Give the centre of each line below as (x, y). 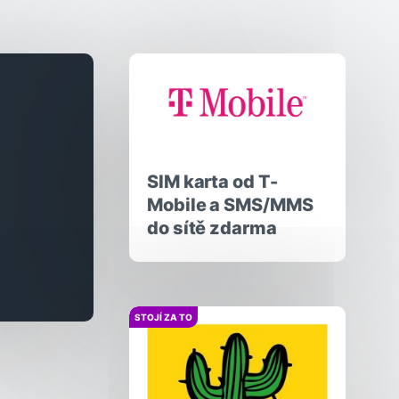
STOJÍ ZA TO (164, 318)
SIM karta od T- (212, 182)
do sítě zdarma (212, 228)
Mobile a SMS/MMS (230, 205)
